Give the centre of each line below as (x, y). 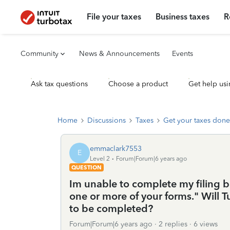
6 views (206, 224)
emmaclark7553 (116, 148)
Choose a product (138, 84)
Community (40, 54)
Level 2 (100, 158)
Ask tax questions (59, 84)
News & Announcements (119, 54)
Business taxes (183, 17)
